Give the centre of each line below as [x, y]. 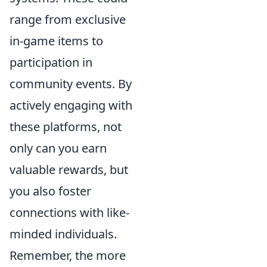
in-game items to [56, 41]
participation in [51, 62]
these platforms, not [66, 126]
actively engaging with [71, 105]
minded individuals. [63, 234]
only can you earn [58, 148]
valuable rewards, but [69, 169]
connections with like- [69, 212]
